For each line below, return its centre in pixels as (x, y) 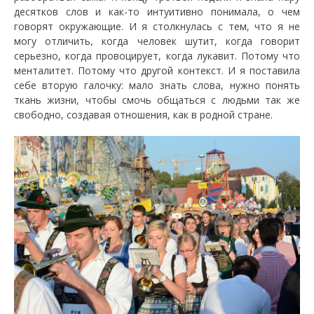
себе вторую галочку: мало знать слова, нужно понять (157, 85)
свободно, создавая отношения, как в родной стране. (143, 114)
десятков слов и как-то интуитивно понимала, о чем (157, 11)
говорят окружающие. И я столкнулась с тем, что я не (157, 26)
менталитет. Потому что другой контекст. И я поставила (157, 70)
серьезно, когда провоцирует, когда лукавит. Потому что (157, 55)
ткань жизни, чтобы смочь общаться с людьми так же (157, 100)
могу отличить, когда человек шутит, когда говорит (157, 41)
